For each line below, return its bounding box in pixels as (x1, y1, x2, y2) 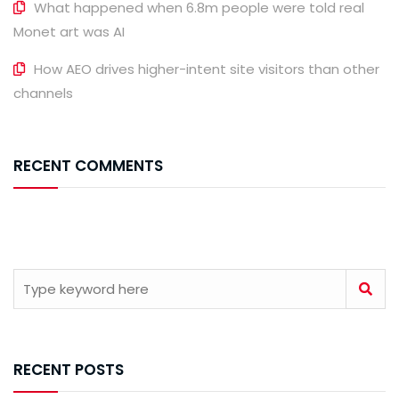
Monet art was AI (13, 21, 125, 41)
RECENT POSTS (13, 358, 124, 380)
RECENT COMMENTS (13, 154, 163, 176)
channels (13, 83, 73, 102)
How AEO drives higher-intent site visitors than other (34, 59, 379, 78)
